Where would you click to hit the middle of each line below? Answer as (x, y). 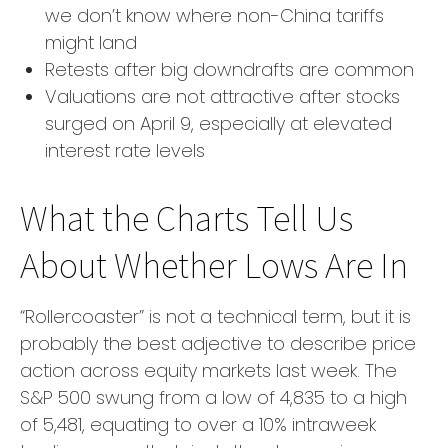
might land (91, 42)
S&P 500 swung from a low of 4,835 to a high (213, 397)
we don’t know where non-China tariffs (214, 15)
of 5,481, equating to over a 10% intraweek (198, 424)
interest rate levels (125, 150)
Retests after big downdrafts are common (229, 69)
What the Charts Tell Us (186, 217)
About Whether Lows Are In (214, 264)
